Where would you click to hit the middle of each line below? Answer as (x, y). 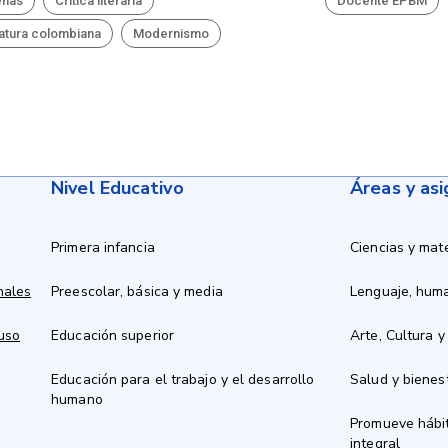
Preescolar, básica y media (137, 291)
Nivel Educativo (117, 188)
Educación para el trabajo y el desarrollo (183, 379)
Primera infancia (103, 247)
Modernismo (171, 33)
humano (77, 399)
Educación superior (112, 335)
